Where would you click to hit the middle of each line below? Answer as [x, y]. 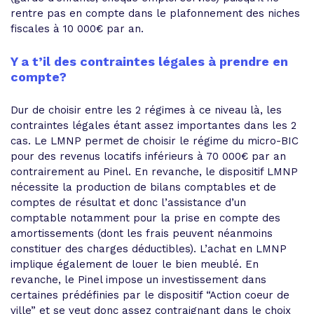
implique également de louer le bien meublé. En [135, 264]
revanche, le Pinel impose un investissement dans [138, 279]
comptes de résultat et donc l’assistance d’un [128, 202]
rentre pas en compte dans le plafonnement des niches [155, 13]
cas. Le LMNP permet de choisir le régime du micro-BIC [155, 141]
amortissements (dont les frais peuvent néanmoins [142, 233]
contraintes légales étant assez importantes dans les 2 [153, 125]
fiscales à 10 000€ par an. [77, 28]
